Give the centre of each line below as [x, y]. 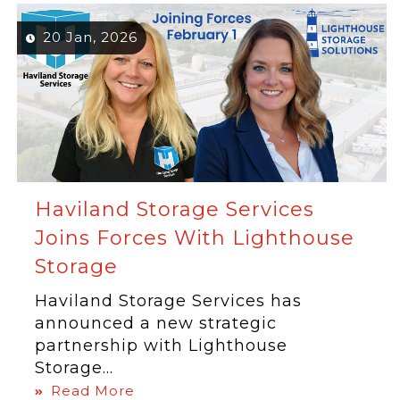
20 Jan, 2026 [91, 37]
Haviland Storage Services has [169, 301]
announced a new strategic [156, 323]
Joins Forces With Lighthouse [195, 238]
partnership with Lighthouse [162, 346]
